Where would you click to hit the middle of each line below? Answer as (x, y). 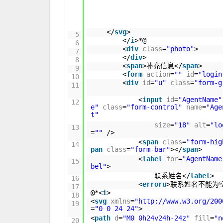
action (159, 74)
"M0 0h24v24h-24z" (157, 218)
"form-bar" (151, 149)
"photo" (180, 49)
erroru (155, 184)
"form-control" (155, 107)
